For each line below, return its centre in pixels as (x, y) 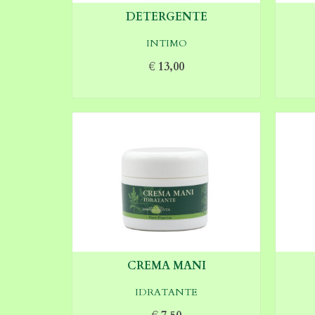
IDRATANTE (167, 292)
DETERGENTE (166, 17)
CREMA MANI (166, 265)
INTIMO (166, 43)
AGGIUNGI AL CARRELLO (166, 88)
